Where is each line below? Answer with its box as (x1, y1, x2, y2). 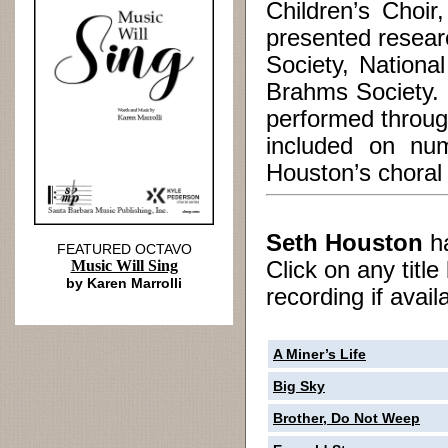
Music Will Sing (70, 257, 178, 274)
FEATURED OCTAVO (56, 241, 192, 257)
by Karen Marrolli (66, 275, 182, 291)
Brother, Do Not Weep (273, 410, 420, 426)
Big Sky (273, 378, 325, 394)
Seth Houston (266, 230, 423, 256)
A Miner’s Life (273, 346, 366, 362)
